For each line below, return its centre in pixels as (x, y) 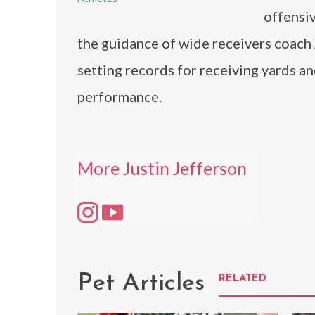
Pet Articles (141, 283)
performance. (120, 96)
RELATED (243, 278)
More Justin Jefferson (162, 168)
